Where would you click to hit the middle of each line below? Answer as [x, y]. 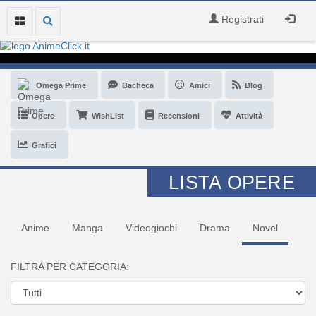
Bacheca [138, 85]
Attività [249, 116]
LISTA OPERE [232, 183]
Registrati [241, 19]
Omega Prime [61, 85]
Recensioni [179, 116]
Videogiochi [151, 228]
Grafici [44, 146]
